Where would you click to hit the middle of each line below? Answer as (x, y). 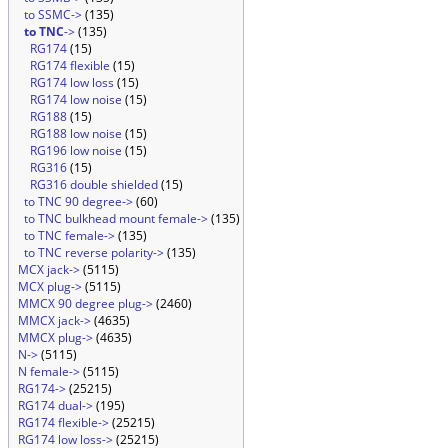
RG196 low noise (76, 150)
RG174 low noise (76, 99)
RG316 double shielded (94, 184)
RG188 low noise (76, 133)
